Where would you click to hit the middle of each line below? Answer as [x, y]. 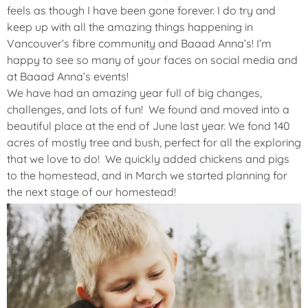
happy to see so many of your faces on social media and [152, 59]
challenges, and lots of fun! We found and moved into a [148, 109]
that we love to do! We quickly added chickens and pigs [148, 158]
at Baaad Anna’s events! [68, 76]
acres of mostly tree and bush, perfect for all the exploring [154, 142]
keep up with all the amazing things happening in [130, 26]
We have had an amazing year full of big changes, [134, 92]
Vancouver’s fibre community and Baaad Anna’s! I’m [139, 43]
